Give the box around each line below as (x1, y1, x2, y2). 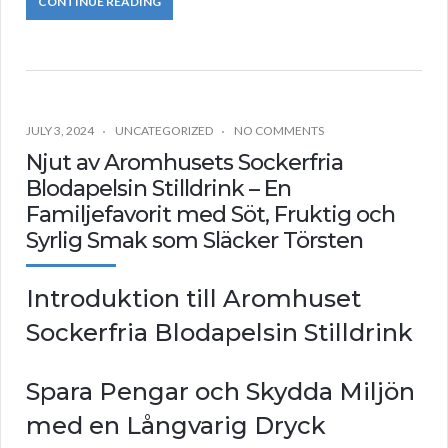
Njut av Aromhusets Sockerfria (26, 149, 343, 177)
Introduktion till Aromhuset (26, 284, 361, 314)
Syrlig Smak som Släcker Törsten (26, 227, 363, 255)
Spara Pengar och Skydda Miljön (26, 377, 415, 407)
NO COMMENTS (234, 123, 324, 139)
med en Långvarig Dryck (26, 411, 326, 441)
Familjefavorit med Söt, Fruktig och (26, 201, 395, 229)
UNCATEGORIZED (115, 123, 213, 139)
